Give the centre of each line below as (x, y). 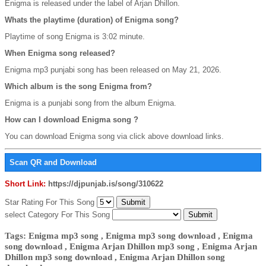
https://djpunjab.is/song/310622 (106, 184)
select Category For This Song (58, 215)
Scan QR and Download (53, 163)
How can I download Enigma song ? (72, 119)
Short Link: (25, 184)
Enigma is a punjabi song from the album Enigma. (91, 103)
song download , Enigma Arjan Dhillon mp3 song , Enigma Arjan (131, 246)
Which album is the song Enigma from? (78, 86)
